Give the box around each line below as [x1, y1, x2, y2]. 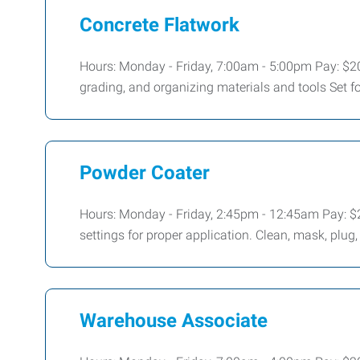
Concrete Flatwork [80, 13, 239, 36]
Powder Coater [80, 161, 210, 184]
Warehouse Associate [80, 309, 268, 332]
